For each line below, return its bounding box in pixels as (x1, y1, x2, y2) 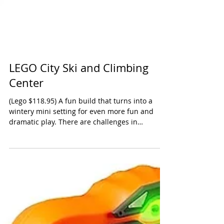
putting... (9, 210, 39, 219)
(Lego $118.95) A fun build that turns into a (9, 178, 152, 188)
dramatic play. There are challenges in (9, 199, 137, 209)
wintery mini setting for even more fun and (9, 189, 153, 198)
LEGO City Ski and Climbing (9, 143, 148, 157)
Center (9, 158, 43, 172)
